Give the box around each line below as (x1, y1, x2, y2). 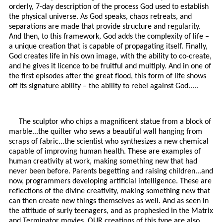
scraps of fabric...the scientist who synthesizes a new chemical (9, 138, 209, 146)
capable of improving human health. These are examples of (9, 148, 201, 156)
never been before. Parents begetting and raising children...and (9, 167, 213, 176)
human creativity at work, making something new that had (9, 158, 197, 166)
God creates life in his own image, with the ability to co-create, (9, 53, 212, 61)
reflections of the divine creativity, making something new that (9, 187, 210, 196)
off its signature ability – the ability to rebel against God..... (9, 82, 198, 91)
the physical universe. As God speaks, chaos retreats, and (9, 13, 192, 21)
